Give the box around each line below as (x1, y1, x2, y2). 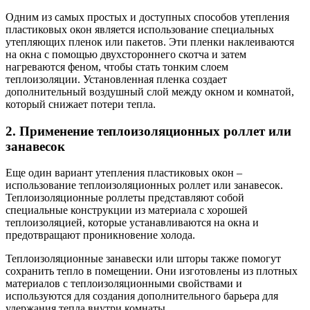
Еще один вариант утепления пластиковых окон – (6, 167, 242, 179)
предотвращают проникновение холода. (6, 229, 195, 241)
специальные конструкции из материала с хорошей (6, 204, 248, 217)
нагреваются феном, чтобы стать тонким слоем (6, 61, 228, 73)
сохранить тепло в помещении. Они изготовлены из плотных (6, 265, 298, 277)
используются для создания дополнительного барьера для (6, 290, 278, 302)
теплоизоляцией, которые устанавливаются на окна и (6, 217, 259, 229)
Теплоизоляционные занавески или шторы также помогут (6, 253, 281, 265)
